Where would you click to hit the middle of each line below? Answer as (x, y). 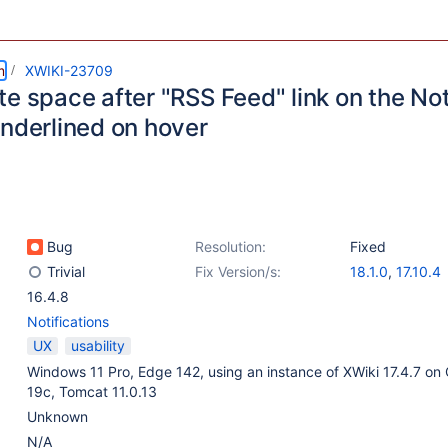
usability (98, 345)
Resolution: (230, 246)
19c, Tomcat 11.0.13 (92, 391)
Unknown (57, 416)
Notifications (68, 321)
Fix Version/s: (238, 271)
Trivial (64, 271)
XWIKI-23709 (69, 70)
